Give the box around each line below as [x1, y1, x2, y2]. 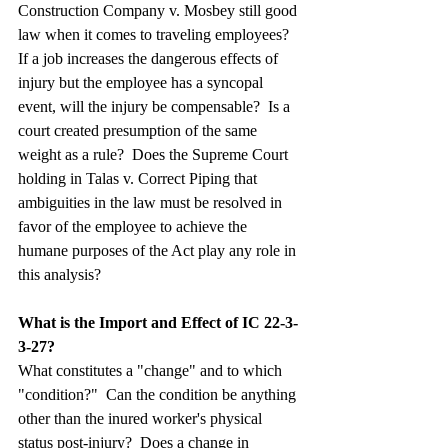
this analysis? [18, 265, 101, 283]
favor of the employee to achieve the [18, 217, 251, 235]
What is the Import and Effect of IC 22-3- [18, 313, 298, 331]
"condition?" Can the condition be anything [18, 385, 300, 403]
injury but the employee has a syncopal [18, 73, 267, 91]
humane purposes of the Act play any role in [18, 241, 300, 259]
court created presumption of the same [18, 121, 261, 139]
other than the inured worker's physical [18, 409, 266, 427]
